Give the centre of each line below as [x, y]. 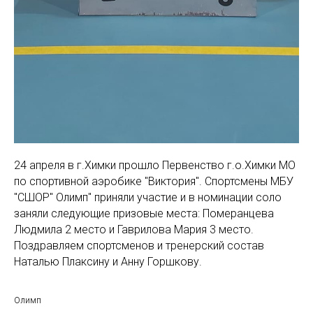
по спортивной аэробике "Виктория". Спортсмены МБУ [154, 182]
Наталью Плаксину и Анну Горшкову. [108, 262]
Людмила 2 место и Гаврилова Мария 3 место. [134, 230]
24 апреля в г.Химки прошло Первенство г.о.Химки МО [155, 166]
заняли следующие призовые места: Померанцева [144, 214]
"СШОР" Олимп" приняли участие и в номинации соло [148, 198]
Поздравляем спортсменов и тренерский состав [139, 246]
